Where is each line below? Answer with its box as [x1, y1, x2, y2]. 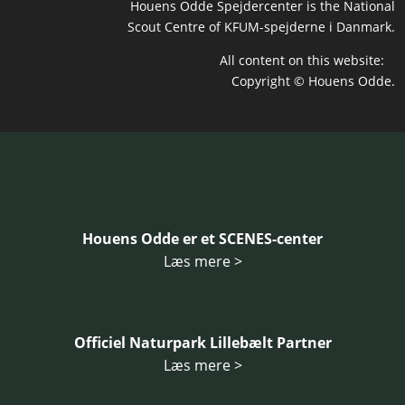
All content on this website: [219, 52, 395, 69]
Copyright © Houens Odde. [231, 72, 395, 89]
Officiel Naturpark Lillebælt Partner [73, 333, 332, 353]
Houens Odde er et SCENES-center [82, 229, 323, 249]
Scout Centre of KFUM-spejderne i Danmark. [127, 18, 395, 35]
